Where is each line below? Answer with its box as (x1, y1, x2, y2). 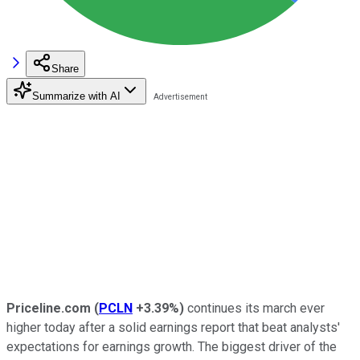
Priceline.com (6, 300, 91, 316)
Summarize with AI (32, 89, 121, 102)
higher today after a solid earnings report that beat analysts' (6, 319, 340, 335)
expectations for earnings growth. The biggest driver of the (6, 338, 337, 354)
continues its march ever (184, 300, 325, 316)
